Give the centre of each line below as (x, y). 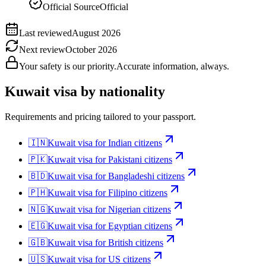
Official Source (71, 7)
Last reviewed (45, 33)
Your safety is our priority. (68, 66)
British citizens (136, 243)
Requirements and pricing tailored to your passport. (100, 117)
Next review (42, 50)
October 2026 (91, 50)
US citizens (129, 259)
